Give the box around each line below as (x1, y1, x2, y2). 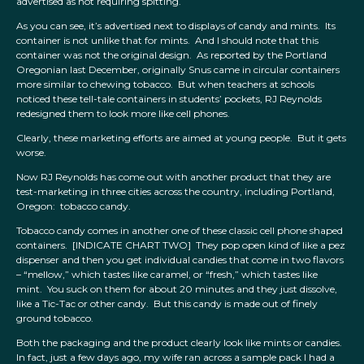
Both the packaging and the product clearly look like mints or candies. (16, 336, 344, 349)
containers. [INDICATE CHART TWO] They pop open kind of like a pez (16, 239, 345, 252)
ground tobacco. (16, 312, 93, 325)
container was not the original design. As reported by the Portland (16, 49, 327, 62)
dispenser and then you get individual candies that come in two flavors (16, 253, 344, 266)
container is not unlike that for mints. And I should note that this (16, 34, 318, 47)
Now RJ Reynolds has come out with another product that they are (16, 171, 331, 184)
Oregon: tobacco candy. (16, 200, 133, 213)
